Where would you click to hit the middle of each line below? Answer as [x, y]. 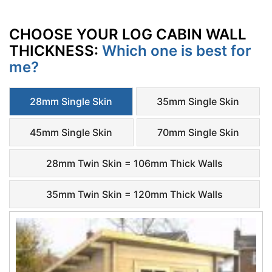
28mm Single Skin [71, 101]
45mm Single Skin [71, 132]
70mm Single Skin [198, 132]
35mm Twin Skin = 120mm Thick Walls [134, 194]
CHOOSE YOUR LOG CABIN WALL [128, 34]
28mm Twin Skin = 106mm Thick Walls [134, 163]
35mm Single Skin [198, 101]
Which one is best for [177, 50]
